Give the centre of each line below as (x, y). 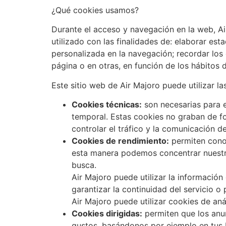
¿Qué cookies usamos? (95, 10)
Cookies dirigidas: (107, 214)
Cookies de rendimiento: (120, 141)
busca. (84, 165)
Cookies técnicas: (107, 105)
